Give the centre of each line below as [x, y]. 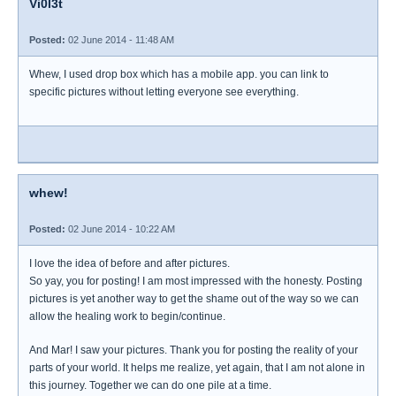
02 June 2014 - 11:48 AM [120, 40]
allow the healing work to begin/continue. [127, 316]
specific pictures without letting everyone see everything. [164, 92]
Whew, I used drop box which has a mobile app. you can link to [179, 74]
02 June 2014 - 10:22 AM [120, 229]
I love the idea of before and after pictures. [129, 263]
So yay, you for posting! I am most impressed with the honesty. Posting [196, 281]
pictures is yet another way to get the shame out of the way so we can [194, 299]
